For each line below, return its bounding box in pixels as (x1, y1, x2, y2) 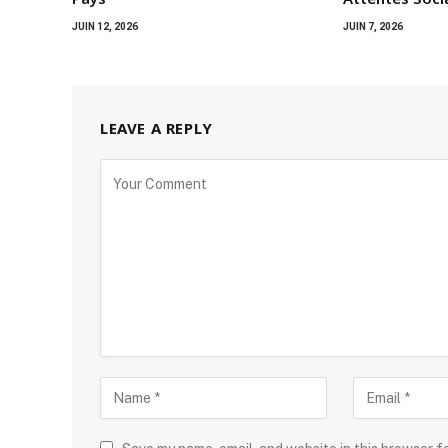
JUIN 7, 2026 (343, 21, 404, 33)
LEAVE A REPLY (100, 118, 213, 139)
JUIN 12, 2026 (72, 21, 138, 33)
